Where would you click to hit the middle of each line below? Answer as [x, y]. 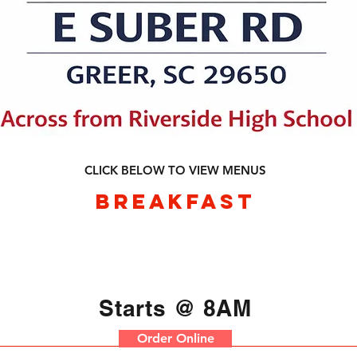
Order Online [175, 338]
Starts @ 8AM [175, 308]
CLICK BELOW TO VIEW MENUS [175, 170]
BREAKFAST [176, 201]
